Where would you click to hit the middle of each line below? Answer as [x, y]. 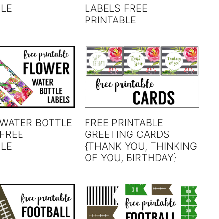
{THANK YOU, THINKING [141, 146]
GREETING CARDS [127, 134]
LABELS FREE [116, 9]
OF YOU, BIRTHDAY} [131, 158]
